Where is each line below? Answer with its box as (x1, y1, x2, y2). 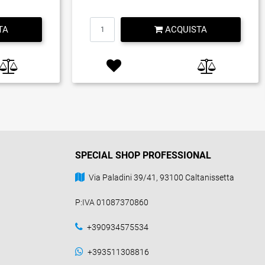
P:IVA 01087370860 (75, 197, 148, 207)
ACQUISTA (165, 24, 208, 35)
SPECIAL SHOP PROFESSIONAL (75, 149, 211, 161)
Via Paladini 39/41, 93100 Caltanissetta (89, 172, 234, 182)
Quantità (148, 17, 182, 27)
